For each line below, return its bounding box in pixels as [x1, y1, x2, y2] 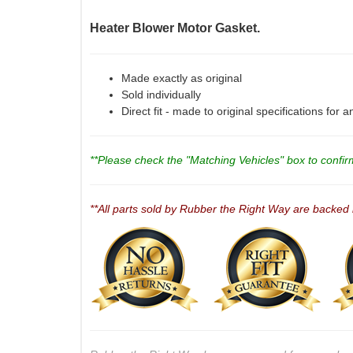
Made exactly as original [121, 72, 242, 84]
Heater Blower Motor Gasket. [90, 21, 260, 35]
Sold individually [121, 88, 201, 101]
